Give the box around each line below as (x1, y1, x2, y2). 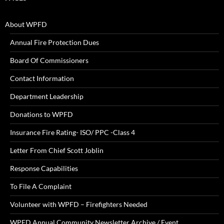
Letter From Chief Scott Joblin (10, 146, 103, 155)
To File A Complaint (10, 182, 71, 191)
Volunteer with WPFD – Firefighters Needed (10, 200, 147, 209)
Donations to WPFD (10, 110, 73, 119)
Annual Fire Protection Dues (10, 38, 99, 47)
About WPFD (5, 20, 47, 29)
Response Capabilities (10, 164, 78, 173)
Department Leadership (10, 92, 83, 101)
